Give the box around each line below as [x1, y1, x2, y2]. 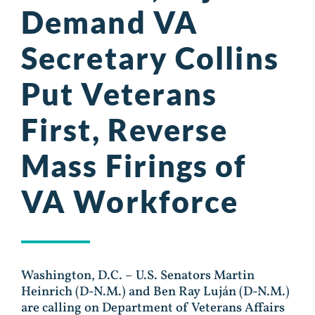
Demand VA [21, 4, 198, 41]
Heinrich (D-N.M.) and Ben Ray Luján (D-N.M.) [21, 283, 290, 302]
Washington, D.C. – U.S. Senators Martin [21, 266, 255, 285]
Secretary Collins [21, 39, 279, 77]
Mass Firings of [21, 147, 247, 184]
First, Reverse [21, 111, 229, 148]
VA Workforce [21, 183, 239, 220]
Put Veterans [21, 75, 218, 112]
